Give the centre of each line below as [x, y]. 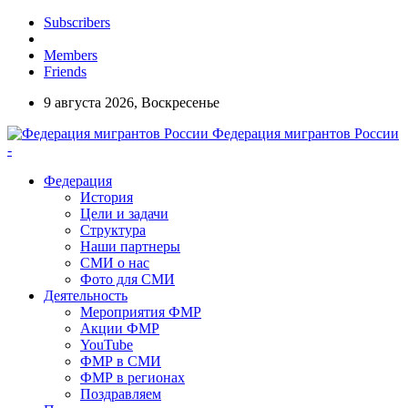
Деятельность [86, 296]
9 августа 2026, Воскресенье [132, 102]
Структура [113, 230]
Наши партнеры [130, 246]
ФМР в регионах [133, 377]
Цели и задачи [124, 214]
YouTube [107, 345]
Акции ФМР [120, 328]
